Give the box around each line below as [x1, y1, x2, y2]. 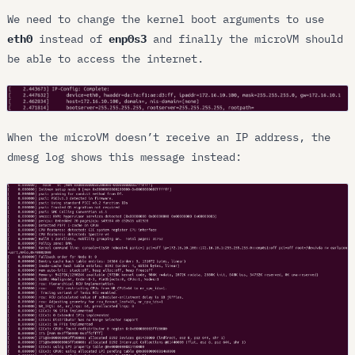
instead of [32, 31, 109, 46]
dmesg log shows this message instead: [7, 150, 242, 165]
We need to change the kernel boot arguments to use [7, 11, 325, 26]
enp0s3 [109, 31, 147, 46]
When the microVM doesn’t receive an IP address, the [7, 130, 331, 145]
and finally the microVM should [147, 31, 344, 46]
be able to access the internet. [7, 51, 204, 66]
